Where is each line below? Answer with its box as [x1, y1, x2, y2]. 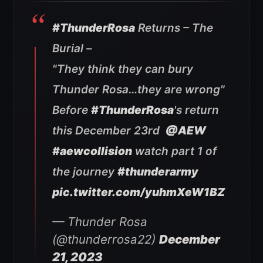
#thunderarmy [117, 164, 198, 178]
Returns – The [135, 21, 213, 35]
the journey [52, 164, 117, 178]
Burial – [52, 41, 92, 55]
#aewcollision [52, 144, 132, 158]
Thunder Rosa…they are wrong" [52, 82, 225, 96]
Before [52, 103, 91, 117]
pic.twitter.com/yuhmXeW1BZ [52, 185, 225, 199]
